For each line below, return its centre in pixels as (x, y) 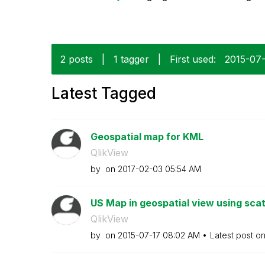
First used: (193, 59)
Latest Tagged (104, 93)
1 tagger (131, 59)
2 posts (77, 59)
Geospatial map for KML (147, 136)
